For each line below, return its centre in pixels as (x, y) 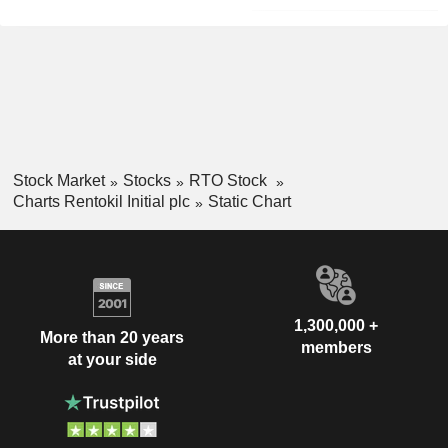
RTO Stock (229, 180)
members (336, 347)
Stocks (146, 180)
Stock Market (58, 180)
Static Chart (249, 201)
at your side (112, 360)
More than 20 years (112, 338)
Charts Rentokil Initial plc (101, 201)
